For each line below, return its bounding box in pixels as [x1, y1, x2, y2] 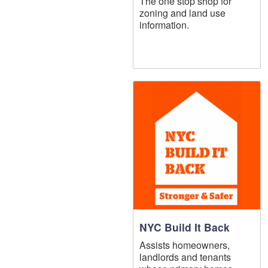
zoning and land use [139, 5, 226, 20]
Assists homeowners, [139, 237, 230, 252]
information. [139, 17, 189, 32]
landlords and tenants [139, 249, 231, 264]
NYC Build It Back [139, 219, 230, 234]
